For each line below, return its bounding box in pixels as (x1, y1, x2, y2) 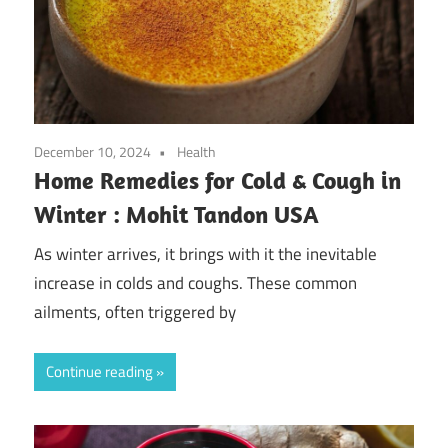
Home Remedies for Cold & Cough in (34, 164, 401, 195)
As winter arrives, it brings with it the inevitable (34, 241, 377, 268)
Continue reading (46, 359, 153, 383)
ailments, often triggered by (34, 299, 236, 326)
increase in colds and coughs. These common (34, 270, 357, 297)
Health (177, 140, 216, 162)
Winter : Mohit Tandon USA (34, 198, 319, 229)
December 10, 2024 (34, 140, 151, 162)
